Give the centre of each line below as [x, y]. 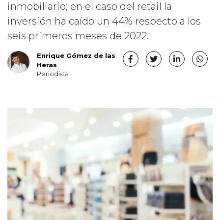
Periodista [53, 74]
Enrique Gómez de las [76, 55]
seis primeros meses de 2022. [78, 36]
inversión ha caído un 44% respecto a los [104, 21]
